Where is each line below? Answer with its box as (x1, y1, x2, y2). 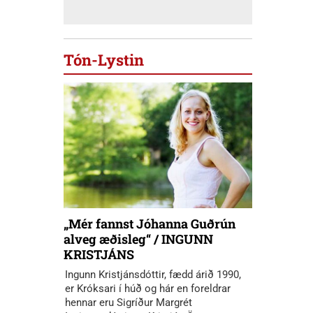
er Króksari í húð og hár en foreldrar (65, 282, 231, 296)
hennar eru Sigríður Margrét (65, 296, 192, 310)
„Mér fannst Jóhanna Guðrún (64, 215, 235, 233)
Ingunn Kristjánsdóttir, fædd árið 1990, (65, 268, 241, 282)
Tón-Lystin (64, 50, 144, 71)
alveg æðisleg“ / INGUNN (64, 231, 213, 248)
